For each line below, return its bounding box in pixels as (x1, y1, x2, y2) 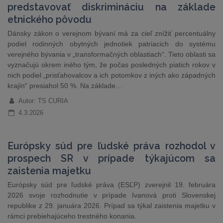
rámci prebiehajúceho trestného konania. (7, 212, 136, 220)
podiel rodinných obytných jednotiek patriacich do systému (7, 40, 216, 48)
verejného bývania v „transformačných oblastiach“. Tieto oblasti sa (7, 50, 216, 58)
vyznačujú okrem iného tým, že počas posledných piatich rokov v (7, 61, 216, 69)
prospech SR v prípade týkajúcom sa (7, 153, 216, 164)
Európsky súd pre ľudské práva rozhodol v (7, 140, 216, 152)
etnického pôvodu (7, 14, 92, 25)
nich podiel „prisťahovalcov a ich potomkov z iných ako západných (7, 71, 216, 79)
